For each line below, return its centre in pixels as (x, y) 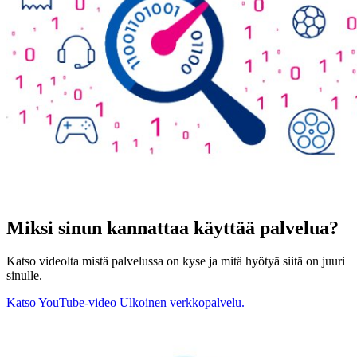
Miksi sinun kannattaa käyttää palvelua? (173, 228)
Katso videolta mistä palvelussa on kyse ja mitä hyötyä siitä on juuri (176, 261)
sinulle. (24, 276)
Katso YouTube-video (61, 303)
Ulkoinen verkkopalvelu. (182, 303)
